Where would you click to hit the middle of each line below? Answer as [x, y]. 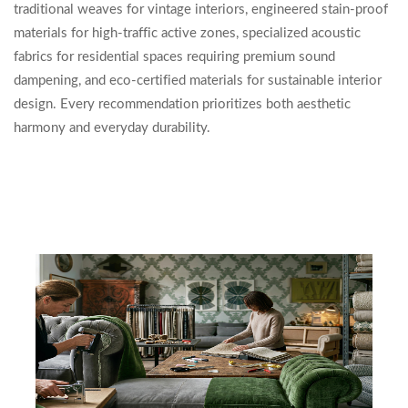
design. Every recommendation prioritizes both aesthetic [182, 104]
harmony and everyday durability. [112, 128]
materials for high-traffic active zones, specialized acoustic [187, 33]
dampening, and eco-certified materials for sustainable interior [198, 81]
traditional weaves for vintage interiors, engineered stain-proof [201, 10]
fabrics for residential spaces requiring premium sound [174, 57]
